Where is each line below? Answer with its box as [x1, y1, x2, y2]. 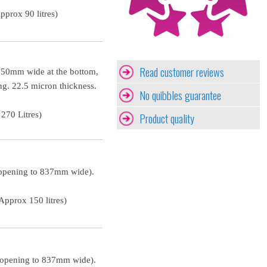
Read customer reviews [139, 63, 224, 80]
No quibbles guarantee [139, 86, 221, 103]
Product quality [139, 110, 194, 126]
